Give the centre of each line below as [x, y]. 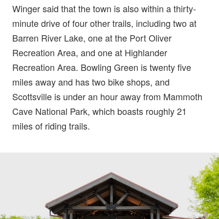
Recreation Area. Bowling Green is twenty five [102, 67]
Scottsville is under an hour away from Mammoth [107, 97]
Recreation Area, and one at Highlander [90, 53]
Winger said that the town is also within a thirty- [104, 9]
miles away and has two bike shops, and [91, 82]
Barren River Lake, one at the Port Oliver [92, 38]
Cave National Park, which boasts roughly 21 [99, 111]
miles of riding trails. [51, 126]
